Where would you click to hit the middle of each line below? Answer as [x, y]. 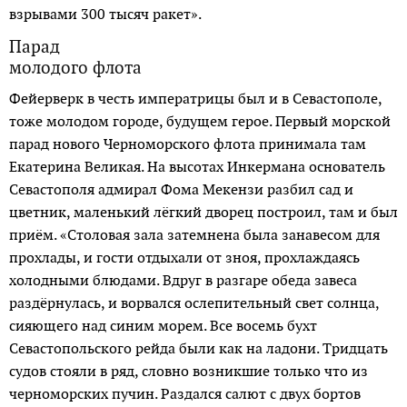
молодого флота [75, 67]
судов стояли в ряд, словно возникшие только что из [189, 371]
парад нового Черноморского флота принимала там [188, 144]
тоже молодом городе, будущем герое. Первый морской [200, 121]
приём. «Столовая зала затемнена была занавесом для [194, 234]
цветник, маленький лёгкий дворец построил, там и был [203, 212]
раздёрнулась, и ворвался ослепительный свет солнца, [194, 303]
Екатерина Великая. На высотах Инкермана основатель [197, 166]
